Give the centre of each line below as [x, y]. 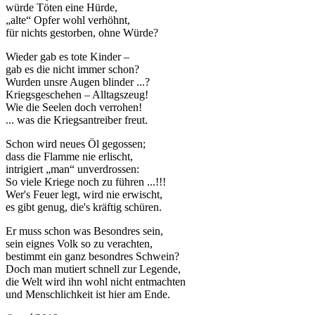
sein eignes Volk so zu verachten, [79, 244]
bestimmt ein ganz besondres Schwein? [92, 257]
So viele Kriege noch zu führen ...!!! [86, 182]
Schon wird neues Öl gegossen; [76, 144]
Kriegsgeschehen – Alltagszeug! [77, 95]
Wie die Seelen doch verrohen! [74, 108]
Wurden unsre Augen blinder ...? [78, 82]
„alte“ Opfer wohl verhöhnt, [68, 20]
